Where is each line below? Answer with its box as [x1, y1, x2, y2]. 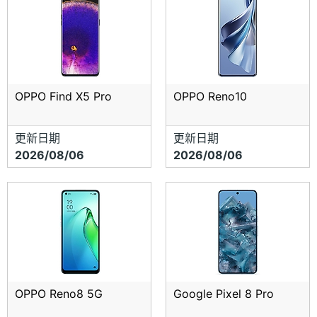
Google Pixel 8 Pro [173, 287, 274, 301]
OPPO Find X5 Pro [15, 89, 112, 104]
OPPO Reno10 [173, 89, 247, 104]
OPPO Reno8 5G [15, 287, 103, 301]
